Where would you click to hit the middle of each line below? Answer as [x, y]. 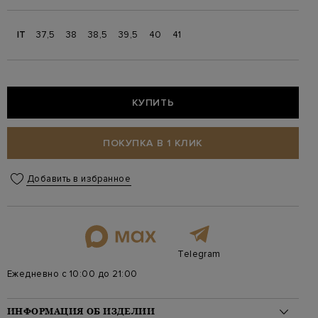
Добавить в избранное [79, 179]
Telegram [199, 254]
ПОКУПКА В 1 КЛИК [153, 143]
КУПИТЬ [153, 102]
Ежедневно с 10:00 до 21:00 [72, 274]
